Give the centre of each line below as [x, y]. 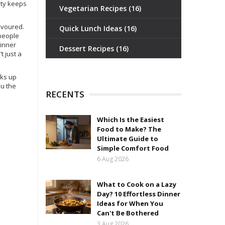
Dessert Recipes [88, 48]
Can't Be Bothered [128, 213]
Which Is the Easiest [131, 120]
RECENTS [65, 94]
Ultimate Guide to [128, 139]
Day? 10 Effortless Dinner [139, 194]
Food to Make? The [129, 129]
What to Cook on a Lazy [137, 184]
